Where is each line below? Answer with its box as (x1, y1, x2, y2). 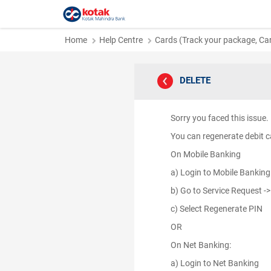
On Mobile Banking (171, 149, 241, 159)
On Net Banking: (171, 240, 231, 250)
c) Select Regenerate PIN (171, 204, 264, 214)
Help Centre (99, 35, 143, 45)
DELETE (180, 75, 211, 86)
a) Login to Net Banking (171, 258, 261, 268)
